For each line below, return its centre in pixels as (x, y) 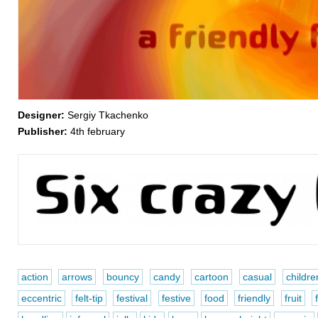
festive (176, 298)
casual (258, 277)
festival (132, 298)
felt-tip (89, 298)
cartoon (212, 277)
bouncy (123, 277)
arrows (77, 277)
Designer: (41, 115)
